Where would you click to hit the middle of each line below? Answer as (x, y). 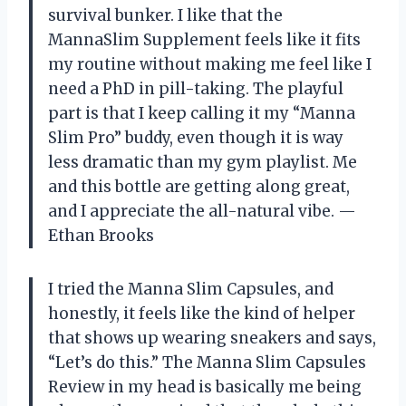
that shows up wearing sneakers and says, (212, 338)
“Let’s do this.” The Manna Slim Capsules (207, 362)
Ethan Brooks (101, 235)
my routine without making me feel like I (210, 64)
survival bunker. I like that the (165, 15)
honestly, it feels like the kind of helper (202, 313)
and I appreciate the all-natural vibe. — (202, 211)
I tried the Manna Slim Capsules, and (191, 289)
